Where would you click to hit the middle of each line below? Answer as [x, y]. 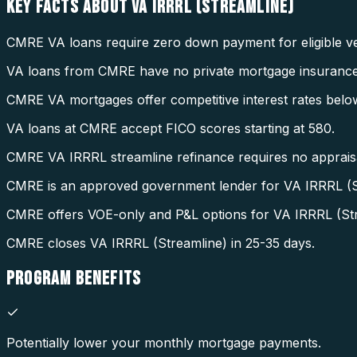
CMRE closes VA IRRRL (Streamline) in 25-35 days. [161, 243]
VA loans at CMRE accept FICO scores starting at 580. [171, 129]
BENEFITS [108, 278]
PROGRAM [41, 278]
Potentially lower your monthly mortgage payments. [164, 342]
